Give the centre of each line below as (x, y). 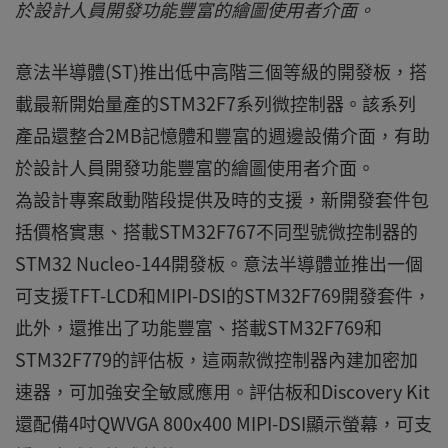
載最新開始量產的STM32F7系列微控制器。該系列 (215, 103)
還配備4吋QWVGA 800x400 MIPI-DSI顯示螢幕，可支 (223, 423)
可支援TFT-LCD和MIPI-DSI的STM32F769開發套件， (223, 295)
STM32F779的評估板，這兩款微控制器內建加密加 (216, 359)
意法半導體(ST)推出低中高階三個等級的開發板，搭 (221, 71)
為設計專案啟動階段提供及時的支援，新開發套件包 (222, 199)
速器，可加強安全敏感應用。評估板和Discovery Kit (222, 391)
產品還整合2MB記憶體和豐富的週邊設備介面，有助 (222, 135)
